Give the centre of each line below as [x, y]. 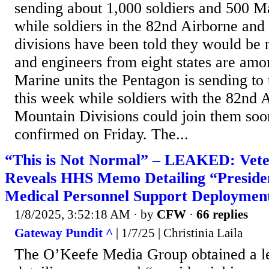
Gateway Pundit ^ [64, 233]
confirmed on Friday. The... [101, 134]
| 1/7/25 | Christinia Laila [178, 233]
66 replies [222, 214]
